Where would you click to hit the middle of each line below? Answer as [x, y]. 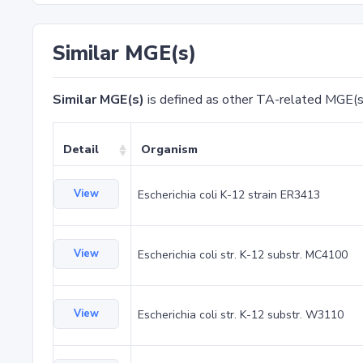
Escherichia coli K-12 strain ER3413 [229, 195]
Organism [169, 149]
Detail [81, 149]
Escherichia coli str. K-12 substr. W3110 [241, 315]
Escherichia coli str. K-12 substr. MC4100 [243, 255]
